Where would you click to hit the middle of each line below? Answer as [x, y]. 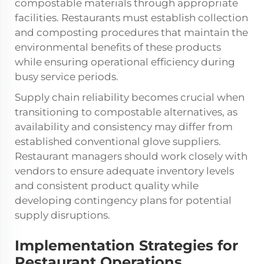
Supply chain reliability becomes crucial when [130, 98]
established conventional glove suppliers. [118, 142]
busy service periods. [67, 77]
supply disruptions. [62, 215]
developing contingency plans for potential [123, 201]
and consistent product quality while [107, 186]
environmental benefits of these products [118, 47]
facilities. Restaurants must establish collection [131, 18]
